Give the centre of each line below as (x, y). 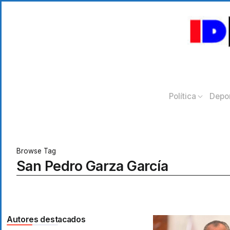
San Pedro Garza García (92, 166)
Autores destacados (46, 219)
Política (182, 96)
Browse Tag (36, 151)
